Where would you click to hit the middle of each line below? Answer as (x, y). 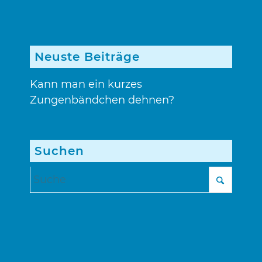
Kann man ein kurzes (86, 84)
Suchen (60, 151)
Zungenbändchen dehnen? (102, 100)
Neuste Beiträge (87, 57)
